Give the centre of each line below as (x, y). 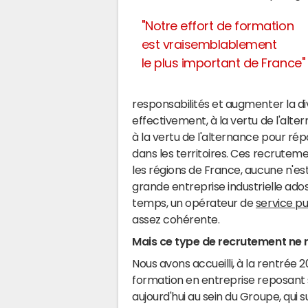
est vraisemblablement (209, 44)
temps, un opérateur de (194, 203)
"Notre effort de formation (218, 26)
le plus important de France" (223, 63)
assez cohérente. (176, 219)
